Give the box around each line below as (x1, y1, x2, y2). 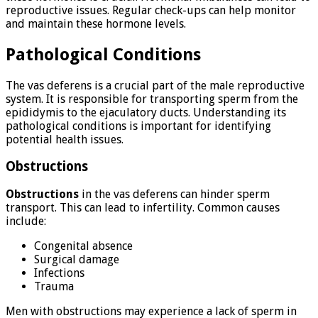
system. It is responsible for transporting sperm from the (6, 92, 298, 106)
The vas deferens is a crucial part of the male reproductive (6, 78, 305, 92)
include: (6, 214, 46, 229)
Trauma (34, 280, 74, 294)
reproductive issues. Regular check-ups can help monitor (6, 3, 296, 17)
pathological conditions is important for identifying (6, 119, 271, 133)
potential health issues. (6, 132, 124, 146)
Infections (34, 266, 84, 280)
